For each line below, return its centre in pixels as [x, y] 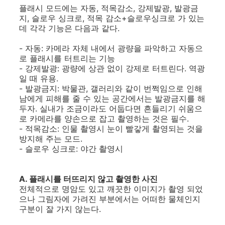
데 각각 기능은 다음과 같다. [69, 28]
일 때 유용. [39, 78]
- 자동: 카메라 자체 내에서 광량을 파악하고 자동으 [111, 48]
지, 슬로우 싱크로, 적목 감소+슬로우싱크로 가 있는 [112, 18]
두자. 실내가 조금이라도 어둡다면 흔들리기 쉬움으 [111, 108]
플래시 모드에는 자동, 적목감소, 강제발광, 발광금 [109, 8]
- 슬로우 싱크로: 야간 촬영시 [71, 149]
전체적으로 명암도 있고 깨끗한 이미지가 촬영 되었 [111, 189]
